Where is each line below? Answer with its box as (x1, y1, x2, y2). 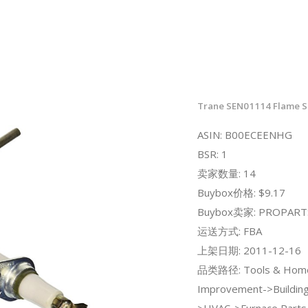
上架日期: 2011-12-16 (197, 243, 301, 257)
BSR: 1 (197, 146, 228, 161)
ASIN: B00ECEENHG (197, 127, 292, 142)
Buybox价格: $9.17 (197, 185, 285, 199)
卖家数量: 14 (197, 166, 256, 180)
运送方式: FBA (197, 223, 262, 238)
